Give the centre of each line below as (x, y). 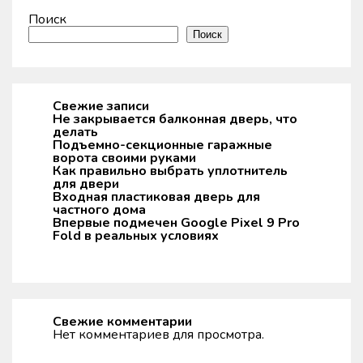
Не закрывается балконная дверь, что (175, 119)
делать (75, 132)
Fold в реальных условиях (136, 236)
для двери (86, 184)
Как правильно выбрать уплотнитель (170, 171)
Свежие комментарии (122, 322)
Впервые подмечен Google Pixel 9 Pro (176, 223)
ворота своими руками (124, 158)
